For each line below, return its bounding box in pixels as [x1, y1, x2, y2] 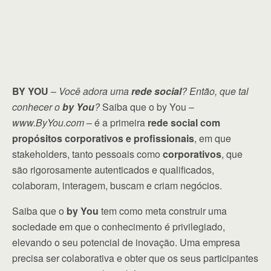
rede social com [148, 116, 220, 129]
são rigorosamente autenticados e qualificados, [12, 163, 214, 177]
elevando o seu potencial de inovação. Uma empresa [12, 235, 240, 249]
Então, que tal [189, 84, 249, 98]
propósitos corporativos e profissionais [12, 131, 194, 145]
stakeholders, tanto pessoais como [12, 147, 163, 161]
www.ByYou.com [12, 116, 84, 129]
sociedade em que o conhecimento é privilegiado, [12, 220, 225, 233]
